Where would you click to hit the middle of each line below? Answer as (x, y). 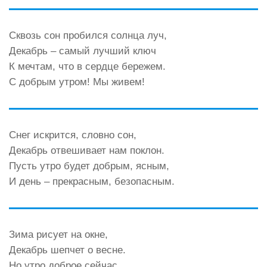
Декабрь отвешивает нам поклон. (87, 151)
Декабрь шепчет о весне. (67, 250)
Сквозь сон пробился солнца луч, (88, 36)
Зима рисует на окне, (58, 235)
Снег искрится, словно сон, (73, 135)
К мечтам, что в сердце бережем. (87, 67)
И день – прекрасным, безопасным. (92, 182)
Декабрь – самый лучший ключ (83, 51)
